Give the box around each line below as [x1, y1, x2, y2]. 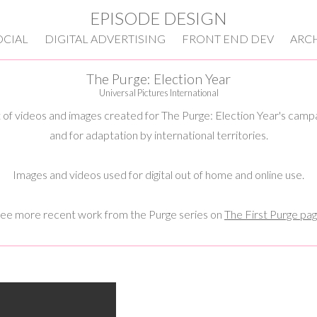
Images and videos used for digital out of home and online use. [13, 168, 304, 181]
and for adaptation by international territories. [49, 128, 268, 142]
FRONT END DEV [181, 32, 274, 45]
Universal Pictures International [98, 87, 219, 98]
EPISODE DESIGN [90, 8, 227, 28]
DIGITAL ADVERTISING [44, 32, 166, 45]
